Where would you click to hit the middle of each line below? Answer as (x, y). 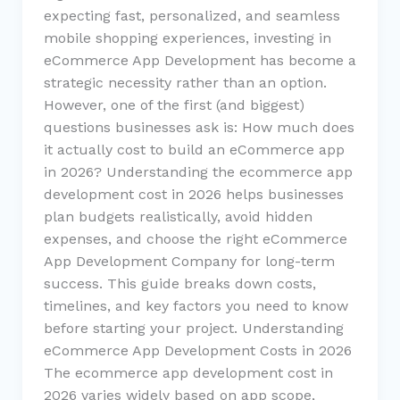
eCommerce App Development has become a (200, 60)
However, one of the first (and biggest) (174, 104)
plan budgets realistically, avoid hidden (178, 216)
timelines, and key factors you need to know (196, 305)
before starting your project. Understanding (193, 328)
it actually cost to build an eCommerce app (194, 149)
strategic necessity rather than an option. (185, 82)
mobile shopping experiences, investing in (187, 37)
